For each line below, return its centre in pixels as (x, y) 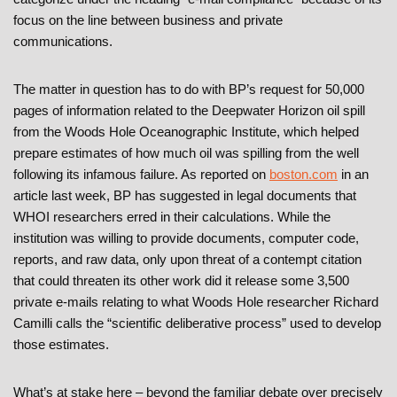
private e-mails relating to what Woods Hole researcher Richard (196, 302)
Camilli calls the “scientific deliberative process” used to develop (197, 323)
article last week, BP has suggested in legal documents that (185, 196)
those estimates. (61, 345)
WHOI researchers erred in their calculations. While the (172, 217)
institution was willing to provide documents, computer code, (186, 238)
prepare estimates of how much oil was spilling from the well (186, 153)
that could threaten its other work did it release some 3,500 (181, 281)
